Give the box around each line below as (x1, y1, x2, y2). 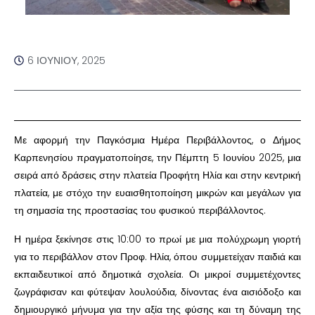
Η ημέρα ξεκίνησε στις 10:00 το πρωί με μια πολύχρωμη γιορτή (14, 231, 301, 246)
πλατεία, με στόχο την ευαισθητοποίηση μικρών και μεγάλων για (14, 185, 301, 200)
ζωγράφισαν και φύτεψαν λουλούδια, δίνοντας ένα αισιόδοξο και (14, 284, 301, 299)
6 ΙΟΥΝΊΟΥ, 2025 (27, 53, 105, 67)
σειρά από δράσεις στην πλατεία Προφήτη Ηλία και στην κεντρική (14, 167, 301, 182)
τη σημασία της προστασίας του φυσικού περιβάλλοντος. (14, 202, 266, 217)
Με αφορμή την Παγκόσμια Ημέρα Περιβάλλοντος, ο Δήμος (14, 132, 301, 147)
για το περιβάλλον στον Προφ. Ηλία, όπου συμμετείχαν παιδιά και (14, 249, 301, 264)
